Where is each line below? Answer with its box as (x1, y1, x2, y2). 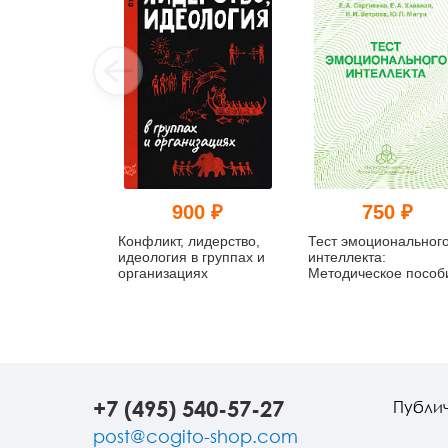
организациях (118, 264, 208, 281)
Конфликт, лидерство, (118, 232, 260, 249)
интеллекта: (307, 248, 386, 265)
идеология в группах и (118, 248, 265, 265)
